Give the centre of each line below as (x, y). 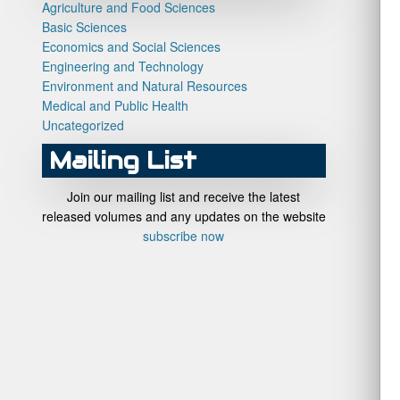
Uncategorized (83, 125)
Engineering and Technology (122, 66)
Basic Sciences (84, 27)
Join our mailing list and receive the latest (184, 196)
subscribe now (184, 236)
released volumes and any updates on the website (183, 216)
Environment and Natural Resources (144, 86)
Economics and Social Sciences (131, 46)
